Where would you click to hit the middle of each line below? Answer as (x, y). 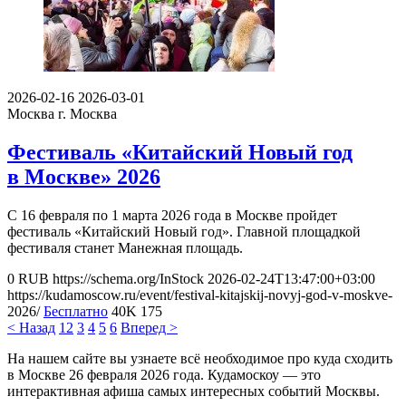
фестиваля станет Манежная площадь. (125, 247)
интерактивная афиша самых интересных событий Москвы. (193, 391)
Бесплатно (76, 311)
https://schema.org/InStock (128, 278)
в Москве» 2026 (84, 176)
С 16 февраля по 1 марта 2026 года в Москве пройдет (172, 215)
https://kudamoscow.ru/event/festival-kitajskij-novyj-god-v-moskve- (200, 295)
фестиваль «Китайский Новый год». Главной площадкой (184, 231)
